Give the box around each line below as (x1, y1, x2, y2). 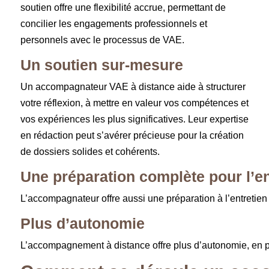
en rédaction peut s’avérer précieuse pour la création (20, 130, 244, 141)
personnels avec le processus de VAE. (20, 35, 184, 46)
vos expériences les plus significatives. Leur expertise (20, 114, 249, 125)
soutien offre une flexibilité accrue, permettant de (20, 2, 226, 13)
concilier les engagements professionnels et (20, 19, 207, 29)
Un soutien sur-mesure (20, 56, 183, 74)
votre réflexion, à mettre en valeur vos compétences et (20, 98, 249, 109)
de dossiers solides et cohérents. (20, 147, 160, 157)
